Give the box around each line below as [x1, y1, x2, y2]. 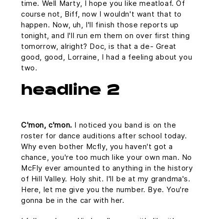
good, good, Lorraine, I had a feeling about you [21, 52, 193, 62]
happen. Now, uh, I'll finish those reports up [21, 20, 179, 29]
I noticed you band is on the [72, 120, 176, 130]
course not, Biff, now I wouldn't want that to [21, 9, 182, 19]
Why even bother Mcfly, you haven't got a [21, 142, 174, 151]
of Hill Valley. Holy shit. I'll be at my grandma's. [21, 174, 191, 183]
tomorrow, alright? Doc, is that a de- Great [21, 42, 176, 51]
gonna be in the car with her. [21, 196, 125, 205]
